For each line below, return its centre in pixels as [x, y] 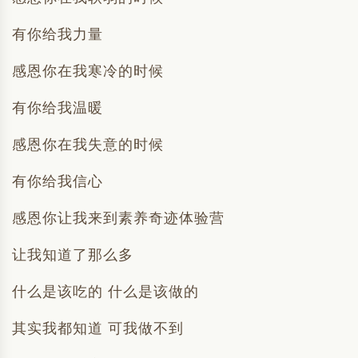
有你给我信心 [58, 181]
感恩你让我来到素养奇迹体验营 [118, 218]
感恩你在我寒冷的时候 [88, 71]
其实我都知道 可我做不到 [98, 328]
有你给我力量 [58, 34]
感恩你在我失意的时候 [88, 145]
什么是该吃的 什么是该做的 [105, 292]
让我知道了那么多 [73, 255]
